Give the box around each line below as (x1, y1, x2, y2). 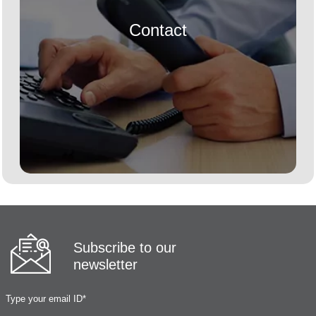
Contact (129, 20, 187, 39)
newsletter (73, 257, 138, 273)
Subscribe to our (73, 240, 177, 256)
